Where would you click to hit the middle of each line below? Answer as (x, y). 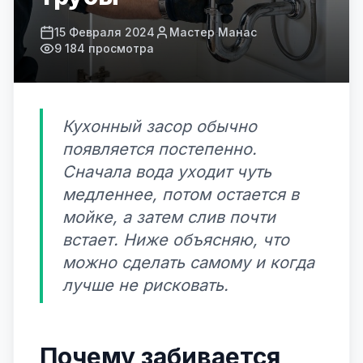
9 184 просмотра (104, 48)
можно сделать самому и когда (188, 263)
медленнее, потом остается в (181, 194)
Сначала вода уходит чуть (167, 172)
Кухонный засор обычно (160, 126)
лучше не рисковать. (145, 285)
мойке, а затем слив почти (169, 217)
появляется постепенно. (160, 149)
